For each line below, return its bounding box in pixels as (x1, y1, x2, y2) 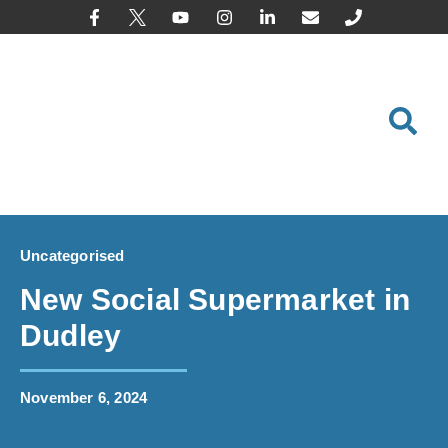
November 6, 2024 (20, 389, 148, 406)
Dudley (20, 319, 122, 352)
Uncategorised (20, 247, 125, 264)
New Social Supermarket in (20, 283, 411, 316)
